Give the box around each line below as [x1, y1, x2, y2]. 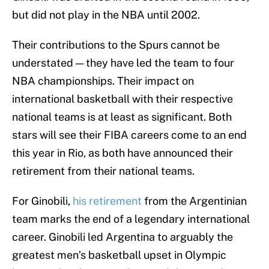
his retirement [73, 195, 142, 208]
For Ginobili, [12, 195, 73, 208]
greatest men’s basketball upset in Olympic [12, 249, 226, 262]
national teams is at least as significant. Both [12, 110, 232, 124]
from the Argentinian [142, 195, 247, 208]
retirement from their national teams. [12, 165, 195, 178]
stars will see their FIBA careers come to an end [12, 128, 247, 142]
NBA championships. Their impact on [12, 74, 194, 88]
